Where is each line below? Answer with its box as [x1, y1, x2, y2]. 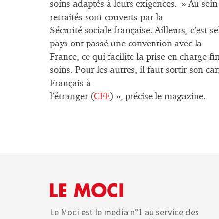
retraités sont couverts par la [50, 12, 163, 22]
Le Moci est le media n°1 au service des [50, 206, 199, 218]
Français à [50, 78, 91, 88]
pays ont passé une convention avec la [50, 39, 202, 48]
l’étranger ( [50, 91, 94, 101]
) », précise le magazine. [110, 91, 206, 101]
